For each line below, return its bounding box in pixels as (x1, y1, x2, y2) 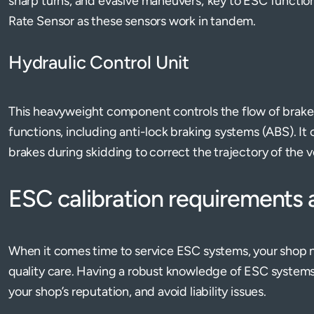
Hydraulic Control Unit (8, 51, 190, 74)
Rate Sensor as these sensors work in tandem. (8, 13, 257, 29)
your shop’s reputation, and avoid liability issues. (8, 284, 269, 299)
